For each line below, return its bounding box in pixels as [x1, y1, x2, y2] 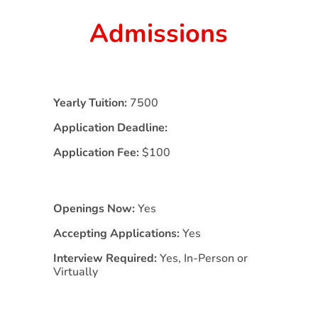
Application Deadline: [53, 119, 168, 136]
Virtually [53, 263, 98, 280]
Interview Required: [53, 250, 160, 266]
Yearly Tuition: [53, 94, 130, 111]
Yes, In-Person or [159, 250, 248, 266]
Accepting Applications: [53, 225, 182, 241]
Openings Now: [53, 200, 138, 216]
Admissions [89, 16, 229, 51]
